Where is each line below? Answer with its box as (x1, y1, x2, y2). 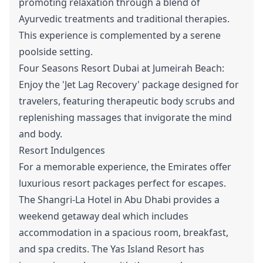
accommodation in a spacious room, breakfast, (19, 226, 228, 239)
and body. (19, 127, 62, 140)
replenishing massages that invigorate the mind (19, 111, 232, 124)
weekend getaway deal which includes (19, 210, 188, 222)
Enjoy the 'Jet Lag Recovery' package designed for (19, 78, 239, 91)
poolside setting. (19, 45, 93, 58)
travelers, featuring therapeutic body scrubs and (19, 95, 235, 107)
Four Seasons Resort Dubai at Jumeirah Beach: (19, 62, 224, 75)
